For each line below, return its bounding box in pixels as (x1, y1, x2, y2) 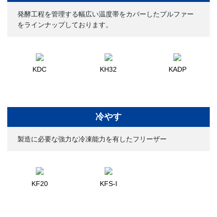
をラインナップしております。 (17, 21, 112, 29)
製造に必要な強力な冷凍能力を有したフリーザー (17, 135, 167, 143)
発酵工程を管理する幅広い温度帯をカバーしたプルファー (17, 10, 194, 18)
